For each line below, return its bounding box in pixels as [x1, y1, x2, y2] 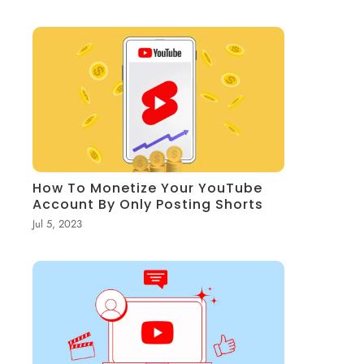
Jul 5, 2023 [32, 215, 83, 232]
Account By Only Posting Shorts [32, 194, 264, 214]
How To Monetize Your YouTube [32, 178, 263, 197]
